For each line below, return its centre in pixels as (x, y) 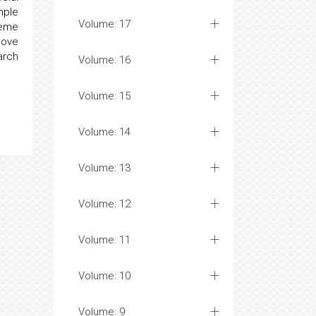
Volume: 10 (104, 276)
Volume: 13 (104, 168)
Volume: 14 (104, 132)
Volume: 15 (104, 96)
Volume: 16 (104, 60)
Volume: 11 (104, 240)
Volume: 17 (104, 24)
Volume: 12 (104, 204)
